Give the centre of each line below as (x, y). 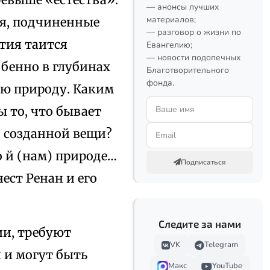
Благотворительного (188, 70)
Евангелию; (169, 45)
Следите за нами (200, 224)
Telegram (221, 245)
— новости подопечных (193, 58)
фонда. (160, 83)
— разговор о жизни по (194, 32)
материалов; (171, 20)
